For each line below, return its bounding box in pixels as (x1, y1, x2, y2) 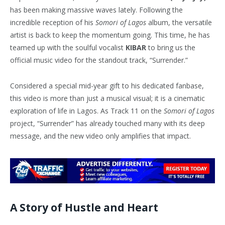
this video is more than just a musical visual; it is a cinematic (10, 93, 205, 103)
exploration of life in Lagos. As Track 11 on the (10, 105, 164, 116)
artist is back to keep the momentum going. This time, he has (10, 30, 210, 40)
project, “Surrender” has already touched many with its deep (10, 118, 205, 128)
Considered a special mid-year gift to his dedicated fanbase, (10, 80, 204, 90)
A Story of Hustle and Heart (10, 200, 158, 214)
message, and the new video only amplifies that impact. (10, 131, 191, 141)
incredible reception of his (10, 17, 95, 27)
